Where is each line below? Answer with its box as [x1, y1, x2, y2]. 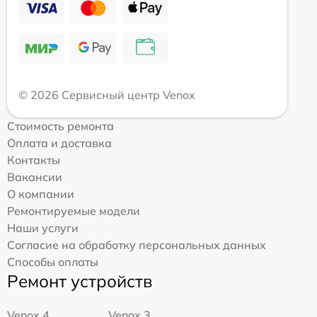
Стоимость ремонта [7, 119, 114, 133]
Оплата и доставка [7, 136, 112, 150]
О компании [7, 187, 74, 201]
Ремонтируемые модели [7, 204, 140, 218]
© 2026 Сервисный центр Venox [18, 88, 195, 102]
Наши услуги [7, 221, 79, 235]
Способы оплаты [7, 255, 98, 269]
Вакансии [7, 170, 62, 184]
